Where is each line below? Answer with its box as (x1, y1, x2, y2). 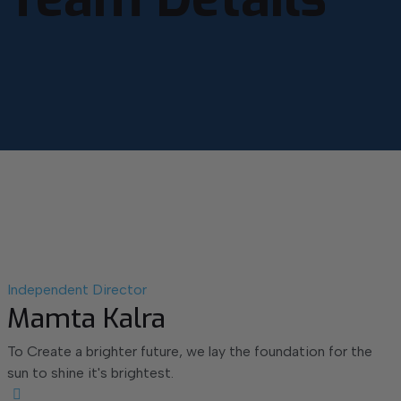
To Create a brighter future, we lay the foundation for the (6, 343, 372, 360)
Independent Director (6, 281, 147, 298)
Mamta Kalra (6, 301, 166, 337)
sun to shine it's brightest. (6, 364, 174, 381)
